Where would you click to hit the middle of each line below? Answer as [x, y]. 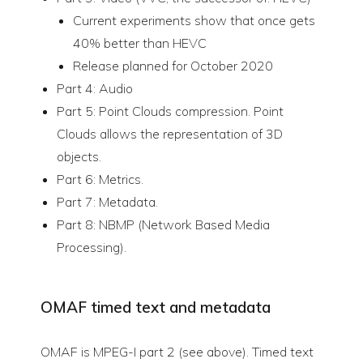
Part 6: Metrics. [100, 179]
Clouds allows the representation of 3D [170, 134]
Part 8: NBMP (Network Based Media [163, 225]
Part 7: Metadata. [107, 202]
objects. [79, 157]
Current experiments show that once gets [194, 21]
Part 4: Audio [95, 89]
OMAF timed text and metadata [156, 307]
